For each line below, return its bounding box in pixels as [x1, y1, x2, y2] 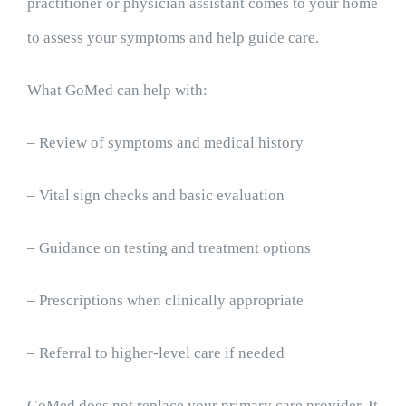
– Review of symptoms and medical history [26, 134, 304, 152]
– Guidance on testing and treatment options [26, 239, 311, 257]
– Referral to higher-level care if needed [26, 344, 285, 362]
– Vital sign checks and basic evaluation [26, 187, 285, 205]
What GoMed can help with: [26, 82, 208, 100]
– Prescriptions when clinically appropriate [26, 292, 304, 310]
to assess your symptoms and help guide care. [26, 29, 319, 47]
